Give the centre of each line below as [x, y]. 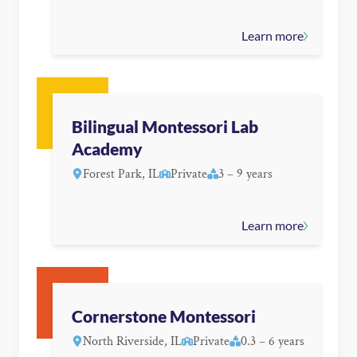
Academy [107, 149]
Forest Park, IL [121, 175]
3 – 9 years [245, 175]
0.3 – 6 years [273, 342]
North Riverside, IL [132, 342]
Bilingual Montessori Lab [165, 127]
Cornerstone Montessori [164, 317]
